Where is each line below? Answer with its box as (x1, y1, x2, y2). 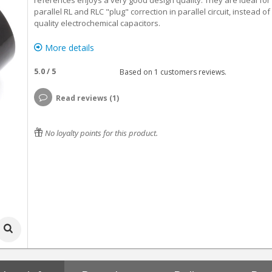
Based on (115, 66, 154, 77)
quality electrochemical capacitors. (33, 18, 160, 29)
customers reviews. (158, 66, 226, 77)
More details (42, 42, 94, 53)
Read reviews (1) (55, 93, 119, 103)
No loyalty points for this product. (42, 127, 158, 138)
